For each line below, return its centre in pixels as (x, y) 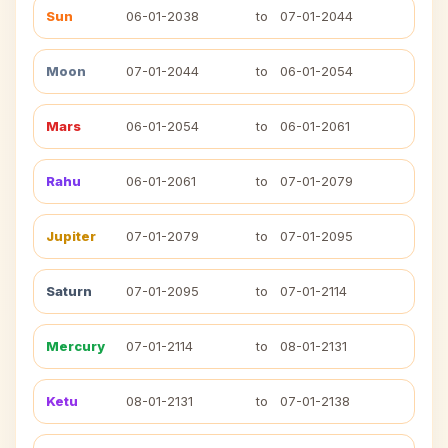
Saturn (69, 291)
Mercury (75, 346)
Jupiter (71, 236)
